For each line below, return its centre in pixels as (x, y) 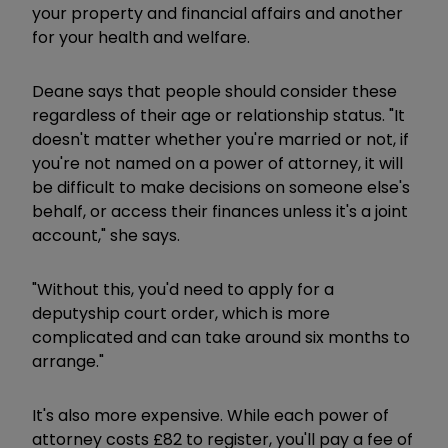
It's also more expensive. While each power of (210, 415)
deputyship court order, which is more (181, 313)
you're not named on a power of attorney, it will (217, 163)
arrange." (68, 361)
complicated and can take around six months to (221, 337)
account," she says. (106, 235)
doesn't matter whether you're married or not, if (220, 139)
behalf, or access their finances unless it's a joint (220, 211)
